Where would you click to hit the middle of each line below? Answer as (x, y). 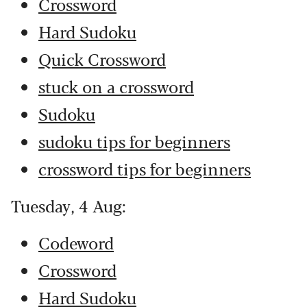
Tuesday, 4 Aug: (69, 205)
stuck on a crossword (116, 86)
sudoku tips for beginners (134, 141)
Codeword (76, 242)
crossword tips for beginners (145, 168)
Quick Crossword (102, 59)
